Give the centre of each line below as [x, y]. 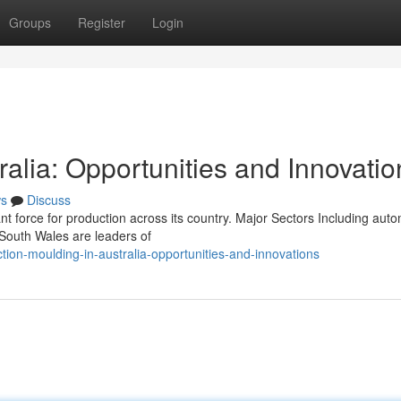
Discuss [49, 200]
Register [102, 22]
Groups [30, 22]
